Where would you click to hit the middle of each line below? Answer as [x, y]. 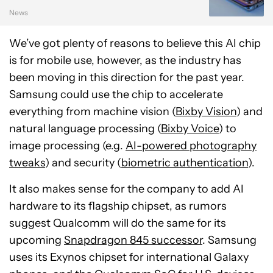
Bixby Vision [206, 111]
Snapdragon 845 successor [133, 240]
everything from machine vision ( [92, 111]
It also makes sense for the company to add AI [126, 189]
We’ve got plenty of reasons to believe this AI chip [135, 43]
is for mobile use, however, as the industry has [125, 60]
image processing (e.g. [67, 145]
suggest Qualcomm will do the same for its [118, 223]
